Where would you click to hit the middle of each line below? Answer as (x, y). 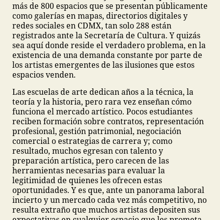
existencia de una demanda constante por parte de (107, 55)
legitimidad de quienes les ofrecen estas (87, 180)
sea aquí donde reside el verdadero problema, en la (109, 45)
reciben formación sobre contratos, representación (108, 121)
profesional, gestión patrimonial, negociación (97, 131)
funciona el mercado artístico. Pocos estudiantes (102, 111)
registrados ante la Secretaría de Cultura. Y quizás (106, 35)
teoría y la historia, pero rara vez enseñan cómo (102, 102)
